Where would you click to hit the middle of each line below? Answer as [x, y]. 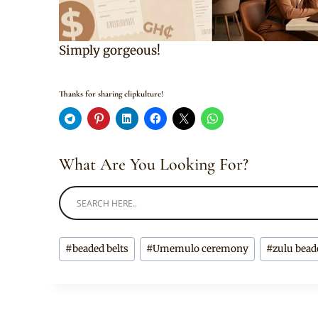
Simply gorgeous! [110, 50]
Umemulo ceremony [201, 249]
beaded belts [101, 249]
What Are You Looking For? [154, 164]
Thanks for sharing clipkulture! [111, 94]
